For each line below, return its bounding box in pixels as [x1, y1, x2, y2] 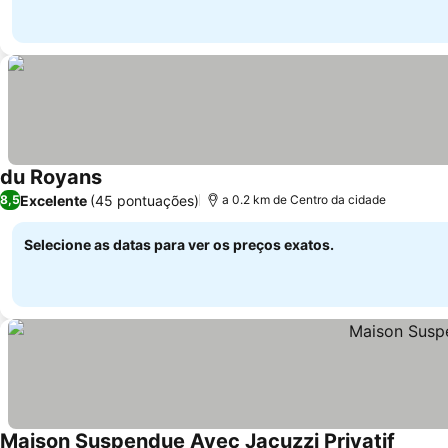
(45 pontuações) [90, 191, 199, 209]
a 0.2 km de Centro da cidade [222, 192, 386, 207]
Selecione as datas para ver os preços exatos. [24, 236, 334, 253]
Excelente [20, 191, 87, 209]
